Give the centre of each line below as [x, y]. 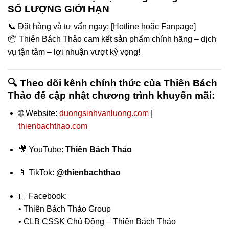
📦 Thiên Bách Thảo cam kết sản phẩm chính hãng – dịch [112, 39]
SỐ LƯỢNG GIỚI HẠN [59, 9]
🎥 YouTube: [42, 149]
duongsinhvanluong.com [104, 113]
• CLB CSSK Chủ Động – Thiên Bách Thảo [97, 222]
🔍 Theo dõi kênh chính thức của [86, 83]
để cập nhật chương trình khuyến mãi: [123, 96]
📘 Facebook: [42, 196]
